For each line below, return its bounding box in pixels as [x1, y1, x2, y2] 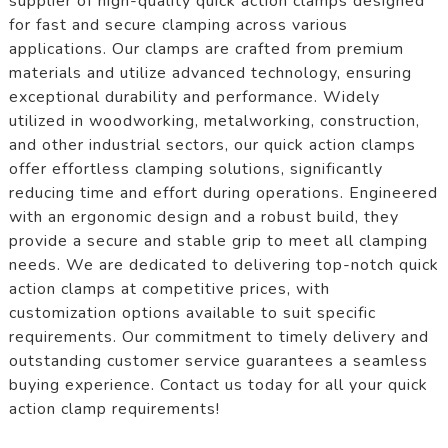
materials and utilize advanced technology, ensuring [8, 61, 412, 84]
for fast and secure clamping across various [8, 13, 348, 36]
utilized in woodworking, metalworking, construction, [8, 109, 420, 132]
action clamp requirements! [8, 397, 220, 420]
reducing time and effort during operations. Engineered [8, 181, 438, 204]
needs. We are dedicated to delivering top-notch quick [8, 253, 439, 276]
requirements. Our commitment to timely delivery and [8, 325, 429, 348]
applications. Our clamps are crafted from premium [8, 37, 404, 60]
